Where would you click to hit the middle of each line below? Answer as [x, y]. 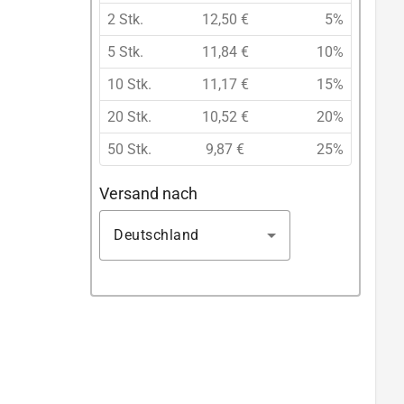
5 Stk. [125, 52]
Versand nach [148, 193]
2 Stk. [125, 20]
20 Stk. [129, 117]
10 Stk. [129, 85]
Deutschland [156, 234]
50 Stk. [129, 150]
